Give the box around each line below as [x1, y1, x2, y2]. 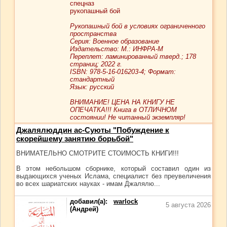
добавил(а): [70, 198, 113, 205]
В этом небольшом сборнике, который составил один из [16, 165, 211, 172]
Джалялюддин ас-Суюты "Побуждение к [16, 126, 169, 134]
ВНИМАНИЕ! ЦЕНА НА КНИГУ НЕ [70, 98, 175, 106]
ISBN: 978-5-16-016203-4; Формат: [70, 68, 176, 75]
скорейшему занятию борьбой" [16, 134, 133, 143]
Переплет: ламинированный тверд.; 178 [70, 53, 196, 60]
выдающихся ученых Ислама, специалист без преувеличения [16, 172, 211, 180]
